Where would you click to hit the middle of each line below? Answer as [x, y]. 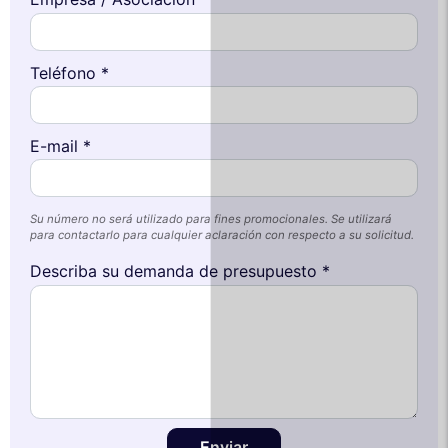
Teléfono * [69, 72]
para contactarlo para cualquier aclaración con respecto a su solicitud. [222, 234]
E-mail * [60, 145]
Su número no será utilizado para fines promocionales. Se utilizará [211, 218]
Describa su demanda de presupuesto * [180, 270]
